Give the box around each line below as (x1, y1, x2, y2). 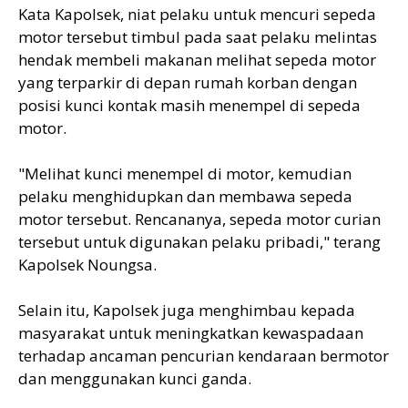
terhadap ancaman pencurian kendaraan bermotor (18, 344, 389, 366)
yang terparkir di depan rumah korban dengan (18, 71, 357, 93)
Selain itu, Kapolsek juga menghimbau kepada (18, 299, 355, 321)
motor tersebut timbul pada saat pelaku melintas (18, 25, 377, 47)
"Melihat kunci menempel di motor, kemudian (18, 162, 352, 184)
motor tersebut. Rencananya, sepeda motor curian (18, 208, 381, 229)
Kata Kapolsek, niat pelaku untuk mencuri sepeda (18, 3, 376, 25)
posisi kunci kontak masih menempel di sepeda (18, 94, 361, 116)
